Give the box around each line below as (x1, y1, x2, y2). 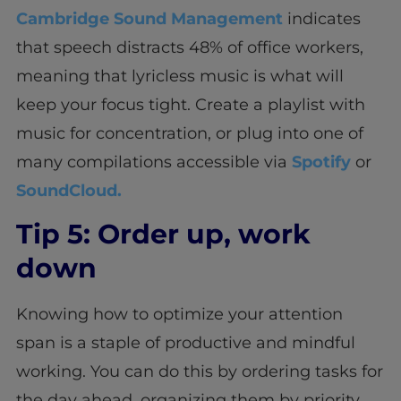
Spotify (291, 152, 351, 173)
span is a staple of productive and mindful (15, 333, 355, 354)
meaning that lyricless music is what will (15, 66, 344, 87)
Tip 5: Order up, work (15, 218, 311, 252)
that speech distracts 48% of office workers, (15, 38, 363, 58)
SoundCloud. (15, 181, 122, 201)
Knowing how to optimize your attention (15, 304, 343, 325)
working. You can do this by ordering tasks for (15, 362, 383, 382)
